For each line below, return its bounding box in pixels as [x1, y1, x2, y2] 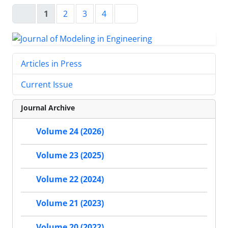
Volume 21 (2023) [36, 197, 104, 209]
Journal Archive [21, 102, 75, 112]
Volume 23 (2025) [36, 150, 104, 161]
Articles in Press [21, 58, 82, 69]
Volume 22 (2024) [36, 174, 104, 185]
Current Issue [21, 78, 73, 90]
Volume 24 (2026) [36, 126, 104, 137]
